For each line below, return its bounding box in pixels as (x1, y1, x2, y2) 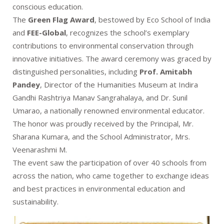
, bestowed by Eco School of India (94, 14, 210, 24)
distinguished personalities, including (12, 66, 139, 76)
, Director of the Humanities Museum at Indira (40, 79, 198, 89)
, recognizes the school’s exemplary (66, 27, 189, 37)
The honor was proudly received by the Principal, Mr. (12, 118, 193, 128)
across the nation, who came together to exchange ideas (12, 170, 209, 180)
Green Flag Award (28, 14, 94, 24)
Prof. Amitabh (139, 66, 192, 76)
